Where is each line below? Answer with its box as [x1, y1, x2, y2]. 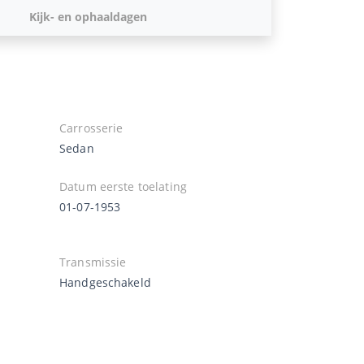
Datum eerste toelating [59, 178, 187, 194]
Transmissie [59, 253, 127, 270]
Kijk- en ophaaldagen [28, 8, 147, 24]
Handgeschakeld [59, 274, 151, 290]
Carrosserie [59, 119, 123, 136]
